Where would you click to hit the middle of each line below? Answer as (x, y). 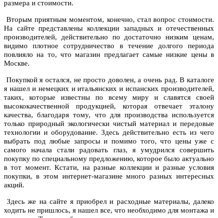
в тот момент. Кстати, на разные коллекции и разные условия (109, 168)
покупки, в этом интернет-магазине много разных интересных (109, 176)
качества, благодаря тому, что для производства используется (109, 115)
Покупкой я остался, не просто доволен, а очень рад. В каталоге (109, 80)
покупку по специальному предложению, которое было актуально (109, 159)
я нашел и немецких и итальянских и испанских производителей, (109, 89)
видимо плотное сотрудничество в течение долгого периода (109, 46)
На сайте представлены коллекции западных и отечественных (109, 28)
